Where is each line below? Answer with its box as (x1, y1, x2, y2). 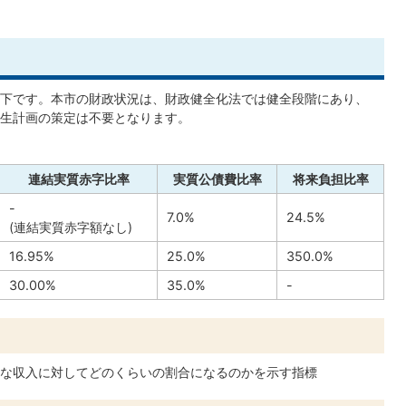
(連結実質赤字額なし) (9, 219, 132, 236)
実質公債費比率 (172, 171, 262, 188)
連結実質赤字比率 (27, 171, 130, 188)
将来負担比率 (292, 171, 369, 188)
